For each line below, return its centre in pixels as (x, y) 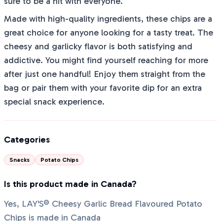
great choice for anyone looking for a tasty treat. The (109, 33)
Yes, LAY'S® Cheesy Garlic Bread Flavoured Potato (103, 204)
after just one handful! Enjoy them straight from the (105, 74)
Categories (27, 140)
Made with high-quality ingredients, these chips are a (108, 19)
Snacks (19, 160)
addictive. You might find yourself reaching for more (106, 60)
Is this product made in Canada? (70, 184)
